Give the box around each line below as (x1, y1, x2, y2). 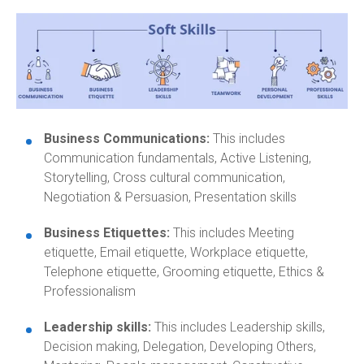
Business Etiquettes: (44, 224, 170, 240)
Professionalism (44, 283, 136, 299)
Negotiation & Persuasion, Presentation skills (44, 188, 297, 205)
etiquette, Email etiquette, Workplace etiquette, (44, 244, 308, 260)
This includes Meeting (170, 224, 294, 240)
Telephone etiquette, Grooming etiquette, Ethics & (44, 263, 324, 279)
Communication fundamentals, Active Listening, (44, 149, 311, 166)
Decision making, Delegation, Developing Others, (44, 338, 316, 354)
